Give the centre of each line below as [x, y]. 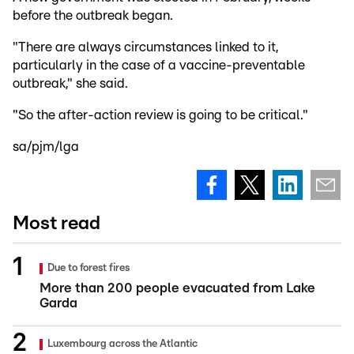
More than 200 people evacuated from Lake [177, 288]
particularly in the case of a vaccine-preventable [159, 65]
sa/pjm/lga [46, 146]
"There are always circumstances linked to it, [145, 47]
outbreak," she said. [72, 83]
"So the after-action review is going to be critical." [160, 115]
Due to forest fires [88, 268]
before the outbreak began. [93, 15]
